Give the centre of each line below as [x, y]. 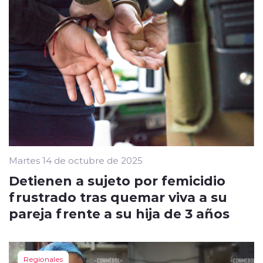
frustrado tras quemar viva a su [118, 196]
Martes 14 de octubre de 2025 [76, 160]
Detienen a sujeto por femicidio [117, 180]
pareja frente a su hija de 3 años [119, 213]
